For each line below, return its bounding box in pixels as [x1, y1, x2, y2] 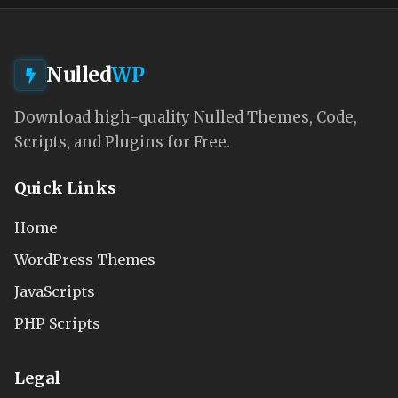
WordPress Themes [14, 250, 155, 268]
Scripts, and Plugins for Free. [14, 132, 230, 153]
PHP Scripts [14, 314, 100, 333]
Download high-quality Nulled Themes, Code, [14, 107, 357, 128]
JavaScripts [14, 283, 95, 301]
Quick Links [14, 178, 116, 199]
